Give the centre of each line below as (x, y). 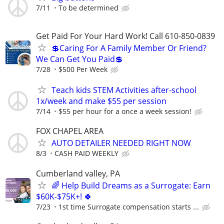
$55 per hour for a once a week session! (125, 111)
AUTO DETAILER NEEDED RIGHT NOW (121, 143)
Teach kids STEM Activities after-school (124, 90)
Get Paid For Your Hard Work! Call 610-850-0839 (125, 36)
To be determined (88, 7)
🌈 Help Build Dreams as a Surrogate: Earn (131, 185)
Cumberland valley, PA (78, 173)
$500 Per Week (83, 69)
